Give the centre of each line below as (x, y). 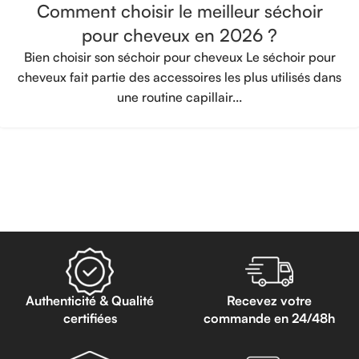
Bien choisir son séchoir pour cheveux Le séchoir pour (179, 56)
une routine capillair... (179, 97)
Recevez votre (269, 300)
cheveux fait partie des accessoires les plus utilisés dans (179, 77)
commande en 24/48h (269, 318)
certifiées (90, 318)
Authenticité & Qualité (90, 300)
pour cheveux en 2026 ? (179, 34)
